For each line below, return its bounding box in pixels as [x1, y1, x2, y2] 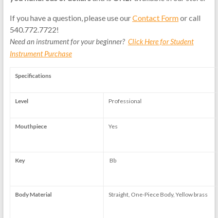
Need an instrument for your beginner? [9, 37, 128, 46]
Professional [108, 97, 142, 105]
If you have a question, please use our [9, 13, 132, 22]
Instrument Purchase [9, 49, 72, 58]
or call [178, 13, 200, 22]
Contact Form [132, 13, 179, 22]
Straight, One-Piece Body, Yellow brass [108, 190, 208, 198]
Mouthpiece [15, 122, 47, 130]
